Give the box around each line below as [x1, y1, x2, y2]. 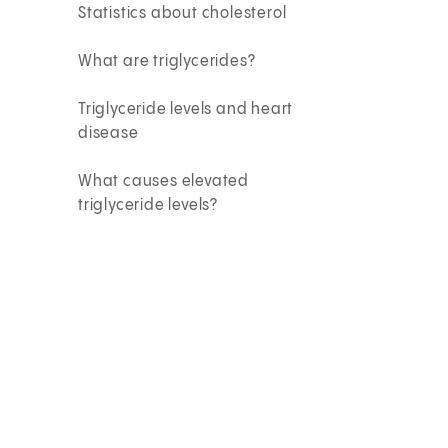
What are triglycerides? [78, 52, 256, 70]
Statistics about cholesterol [78, 4, 287, 22]
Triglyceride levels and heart [78, 100, 294, 118]
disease [78, 124, 139, 142]
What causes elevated [78, 172, 250, 190]
